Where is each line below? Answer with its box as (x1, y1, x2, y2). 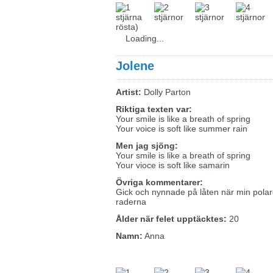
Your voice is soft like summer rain (116, 124, 247, 133)
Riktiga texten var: (116, 104, 192, 114)
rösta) (116, 22, 138, 32)
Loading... (126, 34, 164, 43)
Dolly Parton (141, 87, 191, 97)
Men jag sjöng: (116, 141, 178, 151)
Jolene (116, 59, 154, 73)
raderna (116, 197, 146, 207)
